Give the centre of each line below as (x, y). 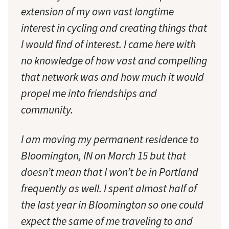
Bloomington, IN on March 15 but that (104, 156)
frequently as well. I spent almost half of (109, 189)
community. (47, 110)
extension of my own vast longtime (97, 12)
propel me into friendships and (89, 94)
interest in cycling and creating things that (114, 28)
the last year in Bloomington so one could (112, 205)
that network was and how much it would (112, 77)
